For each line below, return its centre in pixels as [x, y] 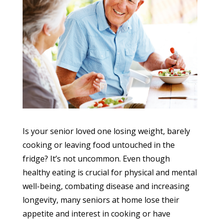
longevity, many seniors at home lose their [101, 200]
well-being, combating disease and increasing [106, 186]
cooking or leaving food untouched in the [99, 145]
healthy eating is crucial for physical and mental [110, 172]
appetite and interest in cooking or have [97, 213]
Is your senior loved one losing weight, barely [107, 131]
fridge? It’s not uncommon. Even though [96, 158]
